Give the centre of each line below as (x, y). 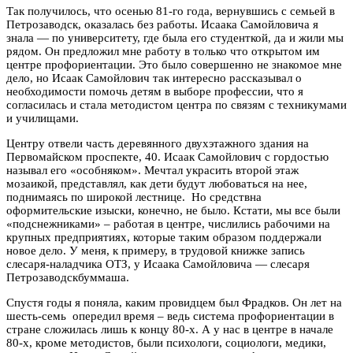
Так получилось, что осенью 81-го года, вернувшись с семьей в (171, 11)
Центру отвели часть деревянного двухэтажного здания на (158, 144)
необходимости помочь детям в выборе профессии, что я (155, 92)
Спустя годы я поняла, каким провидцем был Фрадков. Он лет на (174, 303)
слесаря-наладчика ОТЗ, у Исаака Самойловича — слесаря (158, 264)
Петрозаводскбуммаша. (68, 278)
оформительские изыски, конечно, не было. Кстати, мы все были (173, 211)
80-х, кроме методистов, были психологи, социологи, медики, (166, 343)
